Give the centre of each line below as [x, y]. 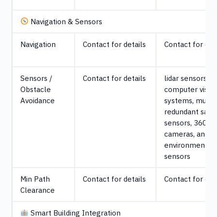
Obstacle [36, 89]
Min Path [35, 178]
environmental [189, 145]
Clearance [38, 190]
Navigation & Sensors [66, 21]
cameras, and [186, 133]
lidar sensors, [186, 78]
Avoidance [38, 100]
